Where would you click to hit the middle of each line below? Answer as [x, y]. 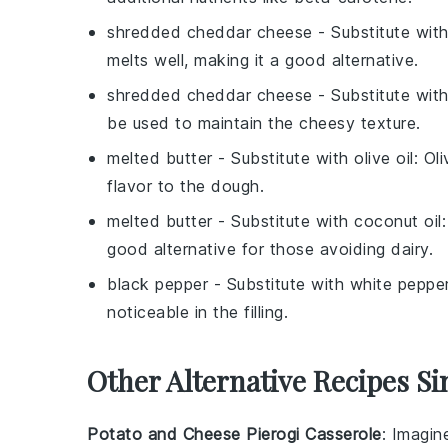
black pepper [157, 283]
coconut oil [398, 220]
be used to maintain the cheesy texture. [264, 122]
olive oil [384, 157]
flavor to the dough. [185, 185]
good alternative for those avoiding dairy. [270, 248]
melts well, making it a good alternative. [263, 59]
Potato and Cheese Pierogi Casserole [234, 433]
